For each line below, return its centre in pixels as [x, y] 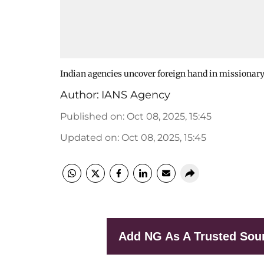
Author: [80, 95]
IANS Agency [136, 95]
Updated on [89, 138]
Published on [91, 116]
